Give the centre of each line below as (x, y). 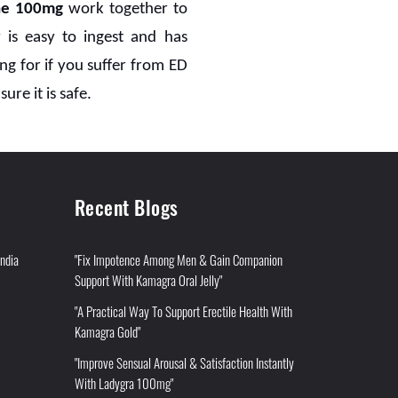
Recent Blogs (126, 207)
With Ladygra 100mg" (123, 382)
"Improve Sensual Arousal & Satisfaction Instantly (184, 362)
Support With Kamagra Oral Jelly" (148, 279)
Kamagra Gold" (107, 331)
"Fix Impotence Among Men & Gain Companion (178, 259)
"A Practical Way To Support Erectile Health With (183, 310)
